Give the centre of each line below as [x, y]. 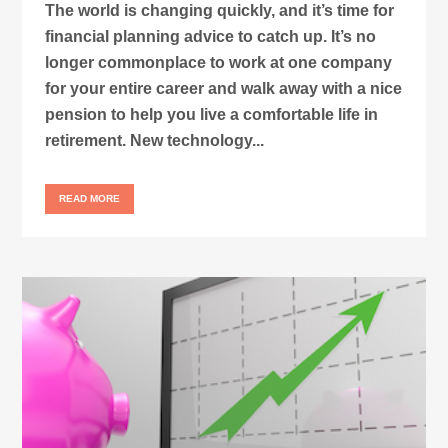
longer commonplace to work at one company [219, 63]
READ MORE [90, 199]
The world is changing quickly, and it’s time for [220, 11]
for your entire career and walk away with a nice [224, 89]
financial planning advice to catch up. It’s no [211, 37]
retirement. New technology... [155, 141]
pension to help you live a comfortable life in [212, 115]
